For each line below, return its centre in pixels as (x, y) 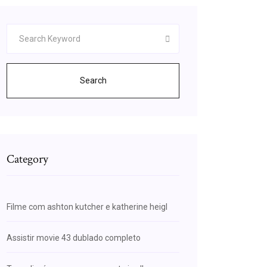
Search (93, 80)
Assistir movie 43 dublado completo (74, 238)
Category (27, 159)
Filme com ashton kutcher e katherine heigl (87, 207)
